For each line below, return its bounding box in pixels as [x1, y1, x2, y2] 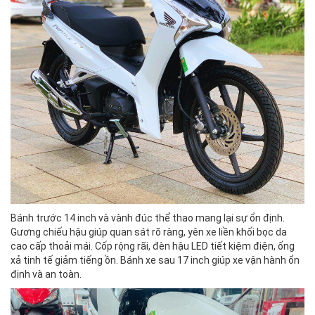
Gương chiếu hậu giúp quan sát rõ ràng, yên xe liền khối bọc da [11, 226, 287, 238]
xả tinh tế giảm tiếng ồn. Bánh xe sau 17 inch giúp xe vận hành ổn [11, 254, 300, 266]
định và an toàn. [11, 268, 82, 280]
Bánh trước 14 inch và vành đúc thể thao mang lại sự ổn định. [11, 212, 285, 224]
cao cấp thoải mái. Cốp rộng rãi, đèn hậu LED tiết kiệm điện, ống [11, 240, 295, 252]
